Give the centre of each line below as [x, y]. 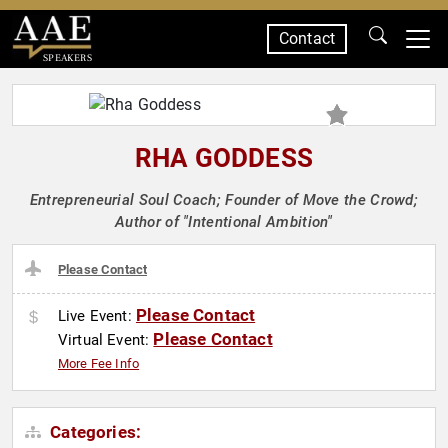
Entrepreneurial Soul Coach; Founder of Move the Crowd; [224, 200]
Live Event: [97, 316]
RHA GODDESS [224, 158]
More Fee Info [99, 364]
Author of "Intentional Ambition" [224, 222]
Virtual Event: [106, 340]
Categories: [94, 432]
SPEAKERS [67, 57]
